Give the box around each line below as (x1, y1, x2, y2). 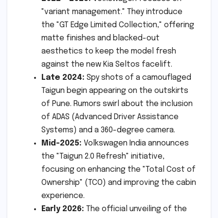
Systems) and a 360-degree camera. (41, 126, 175, 135)
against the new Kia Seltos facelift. (41, 60, 172, 69)
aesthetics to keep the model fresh (41, 47, 176, 56)
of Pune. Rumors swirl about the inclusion (41, 100, 193, 109)
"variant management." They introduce (41, 8, 182, 17)
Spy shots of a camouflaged (85, 73, 191, 82)
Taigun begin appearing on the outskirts (41, 87, 188, 95)
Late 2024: (41, 73, 85, 82)
